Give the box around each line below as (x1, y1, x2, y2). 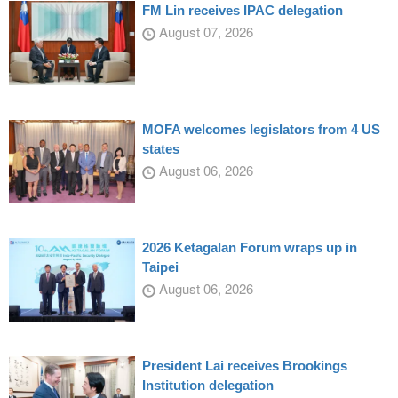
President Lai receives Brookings (141, 358, 347, 374)
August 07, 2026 (155, 22, 253, 42)
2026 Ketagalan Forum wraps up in (141, 240, 357, 256)
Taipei (141, 259, 179, 275)
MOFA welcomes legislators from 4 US (141, 121, 380, 137)
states (141, 140, 179, 156)
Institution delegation (141, 378, 274, 394)
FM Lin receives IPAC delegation (141, 3, 343, 19)
